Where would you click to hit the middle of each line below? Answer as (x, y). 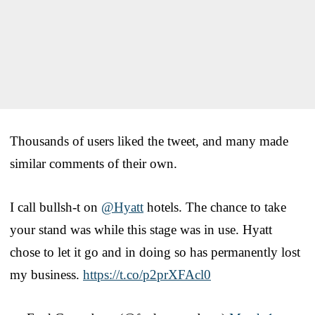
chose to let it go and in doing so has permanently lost (155, 252)
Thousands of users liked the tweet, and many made (149, 141)
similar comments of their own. (94, 163)
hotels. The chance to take (215, 207)
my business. (46, 274)
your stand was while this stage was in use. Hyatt (141, 229)
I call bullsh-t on (56, 207)
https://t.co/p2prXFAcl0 (147, 274)
